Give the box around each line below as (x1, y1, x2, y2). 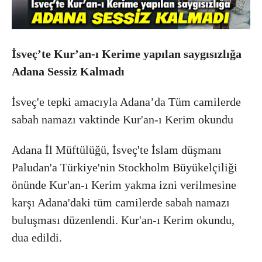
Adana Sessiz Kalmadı (12, 64, 125, 78)
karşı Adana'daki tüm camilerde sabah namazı (12, 195, 230, 209)
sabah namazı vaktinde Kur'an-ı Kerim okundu (12, 112, 233, 126)
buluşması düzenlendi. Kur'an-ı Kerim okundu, (12, 213, 235, 226)
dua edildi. (12, 230, 62, 244)
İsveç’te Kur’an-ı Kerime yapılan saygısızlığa (12, 47, 242, 60)
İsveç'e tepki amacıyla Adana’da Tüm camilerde (12, 95, 241, 108)
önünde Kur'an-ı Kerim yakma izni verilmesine (12, 178, 236, 191)
